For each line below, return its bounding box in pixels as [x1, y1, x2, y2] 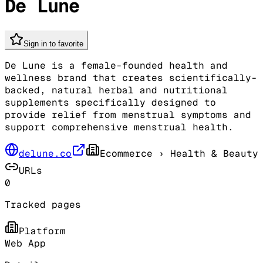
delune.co [19, 147, 72, 160]
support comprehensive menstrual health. [5, 120, 234, 133]
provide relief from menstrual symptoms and [5, 108, 251, 121]
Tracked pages [5, 198, 81, 211]
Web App [5, 237, 46, 249]
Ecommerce [100, 147, 153, 160]
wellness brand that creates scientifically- [5, 71, 257, 84]
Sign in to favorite [23, 39, 83, 48]
